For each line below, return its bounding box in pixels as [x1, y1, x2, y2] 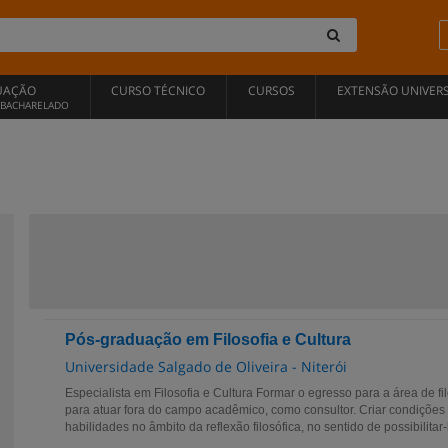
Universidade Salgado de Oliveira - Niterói [65, 357, 347, 376]
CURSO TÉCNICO [111, 82, 206, 99]
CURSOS [247, 82, 295, 99]
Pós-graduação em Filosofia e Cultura [65, 331, 351, 348]
